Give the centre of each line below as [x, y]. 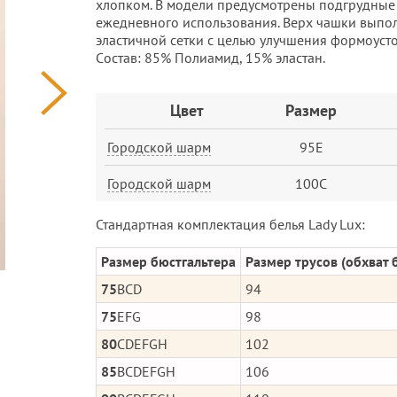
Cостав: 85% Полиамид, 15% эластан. [210, 58]
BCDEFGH [146, 372]
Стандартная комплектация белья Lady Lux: [230, 225]
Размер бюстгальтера [168, 262]
